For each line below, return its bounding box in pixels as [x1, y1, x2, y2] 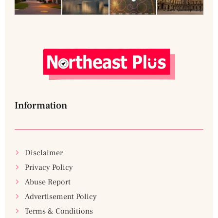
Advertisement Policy [24, 191, 97, 201]
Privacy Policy [24, 162, 73, 172]
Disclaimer [24, 147, 63, 158]
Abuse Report [24, 177, 71, 187]
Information [15, 99, 67, 112]
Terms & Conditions [24, 206, 93, 216]
